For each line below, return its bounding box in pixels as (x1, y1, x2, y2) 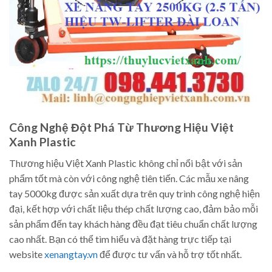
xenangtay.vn (44, 248, 98, 260)
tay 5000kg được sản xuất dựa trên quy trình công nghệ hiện (9, 187, 260, 199)
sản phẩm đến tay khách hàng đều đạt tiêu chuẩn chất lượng (9, 217, 257, 229)
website (9, 248, 44, 260)
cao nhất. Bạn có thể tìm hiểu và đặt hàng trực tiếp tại (9, 233, 231, 245)
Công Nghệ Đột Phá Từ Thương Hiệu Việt (9, 120, 234, 134)
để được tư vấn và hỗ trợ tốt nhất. (98, 248, 242, 260)
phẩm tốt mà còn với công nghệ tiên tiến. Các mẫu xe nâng (9, 172, 249, 184)
